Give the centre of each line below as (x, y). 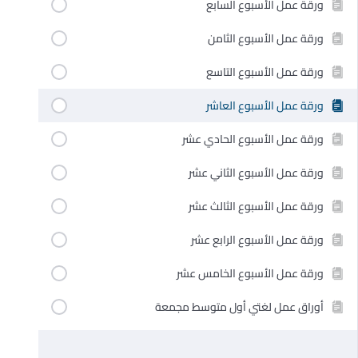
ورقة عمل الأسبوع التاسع (265, 72)
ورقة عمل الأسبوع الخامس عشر (250, 273)
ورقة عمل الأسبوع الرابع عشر (257, 239)
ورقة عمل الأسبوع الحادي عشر (253, 139)
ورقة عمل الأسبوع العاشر (265, 105)
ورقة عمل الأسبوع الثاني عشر (256, 172)
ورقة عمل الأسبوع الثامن (266, 38)
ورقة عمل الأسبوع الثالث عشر (256, 206)
